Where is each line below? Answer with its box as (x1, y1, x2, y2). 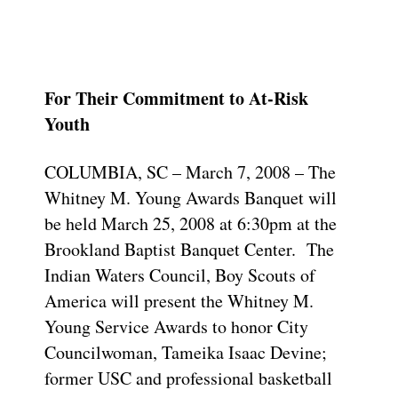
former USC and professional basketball (44, 365, 332, 390)
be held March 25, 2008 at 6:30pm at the (44, 211, 337, 235)
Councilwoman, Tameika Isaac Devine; (44, 339, 327, 364)
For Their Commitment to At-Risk (44, 84, 308, 111)
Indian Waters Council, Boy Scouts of (44, 262, 315, 287)
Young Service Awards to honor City (44, 314, 308, 338)
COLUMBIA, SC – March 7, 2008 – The (44, 159, 336, 184)
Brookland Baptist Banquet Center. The (44, 236, 334, 261)
